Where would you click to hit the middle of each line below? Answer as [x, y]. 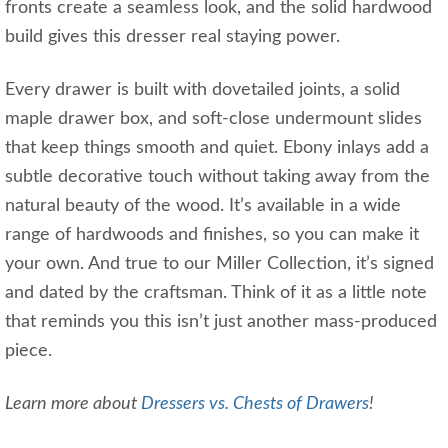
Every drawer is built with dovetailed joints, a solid [202, 90]
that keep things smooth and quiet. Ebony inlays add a [217, 148]
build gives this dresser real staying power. [172, 37]
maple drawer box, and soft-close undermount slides [213, 119]
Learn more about [73, 404]
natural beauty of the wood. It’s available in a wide [203, 206]
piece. [28, 351]
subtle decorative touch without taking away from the [217, 177]
